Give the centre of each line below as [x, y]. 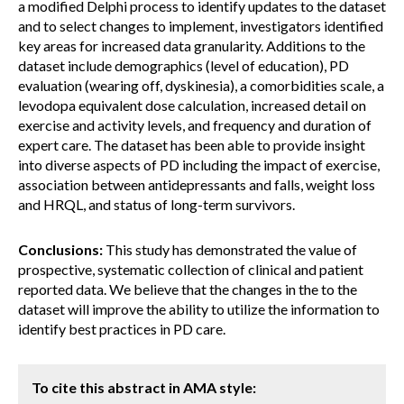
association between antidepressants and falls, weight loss [197, 184]
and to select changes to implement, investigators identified [201, 26]
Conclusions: [60, 249]
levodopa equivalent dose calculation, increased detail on [192, 105]
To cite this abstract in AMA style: [144, 387]
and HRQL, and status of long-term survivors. [156, 204]
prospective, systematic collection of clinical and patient [191, 269]
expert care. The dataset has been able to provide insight [192, 145]
